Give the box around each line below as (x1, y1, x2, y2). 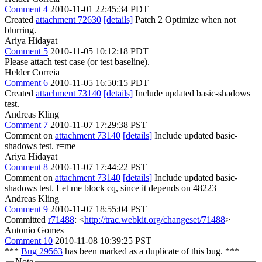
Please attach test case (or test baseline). (5, 56, 150, 67)
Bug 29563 (21, 246, 63, 256)
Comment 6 (5, 77, 48, 88)
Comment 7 (5, 119, 48, 130)
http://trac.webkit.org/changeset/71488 (84, 214, 225, 225)
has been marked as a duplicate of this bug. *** (63, 246, 239, 256)
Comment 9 (5, 204, 48, 214)
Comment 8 (5, 161, 48, 172)
